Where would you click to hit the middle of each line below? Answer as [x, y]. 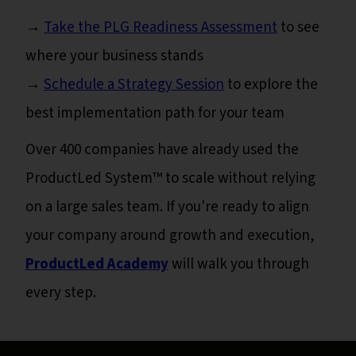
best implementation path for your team [155, 114]
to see [298, 28]
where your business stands [114, 56]
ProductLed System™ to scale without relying [170, 179]
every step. [61, 293]
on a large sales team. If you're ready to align [167, 207]
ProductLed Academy [97, 265]
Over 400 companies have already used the [162, 150]
